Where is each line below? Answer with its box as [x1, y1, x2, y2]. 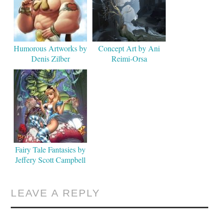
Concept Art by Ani [98, 43, 160, 54]
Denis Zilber [31, 53, 70, 64]
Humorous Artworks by [14, 43, 88, 54]
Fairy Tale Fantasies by [15, 144, 86, 155]
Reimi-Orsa [111, 53, 147, 64]
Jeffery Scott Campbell [15, 154, 86, 165]
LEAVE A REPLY [11, 187, 101, 199]
